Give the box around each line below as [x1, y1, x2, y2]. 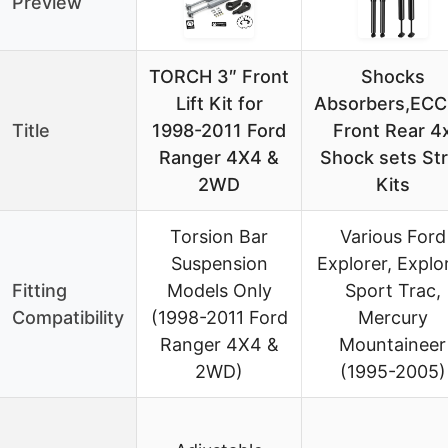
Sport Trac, [344, 279, 441, 301]
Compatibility [12, 306, 124, 328]
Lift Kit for [175, 92, 263, 114]
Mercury [357, 306, 428, 328]
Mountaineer [339, 333, 446, 355]
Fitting [12, 279, 67, 301]
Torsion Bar [170, 225, 268, 247]
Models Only [166, 279, 272, 301]
